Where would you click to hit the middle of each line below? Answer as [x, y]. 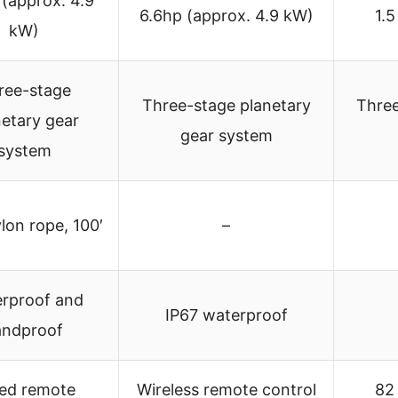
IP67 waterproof [226, 314]
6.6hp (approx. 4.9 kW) [226, 15]
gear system [226, 135]
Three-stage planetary [226, 105]
